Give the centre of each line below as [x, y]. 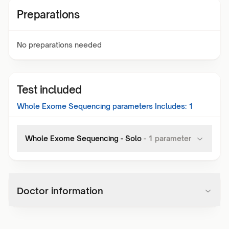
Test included [49, 90]
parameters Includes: [148, 106]
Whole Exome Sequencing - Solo [83, 138]
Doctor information [60, 191]
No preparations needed [59, 45]
